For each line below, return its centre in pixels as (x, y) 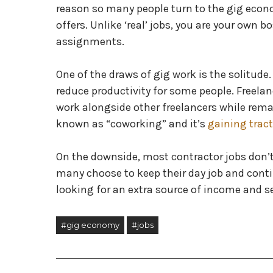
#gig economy (90, 225)
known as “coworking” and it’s (132, 124)
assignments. (91, 41)
